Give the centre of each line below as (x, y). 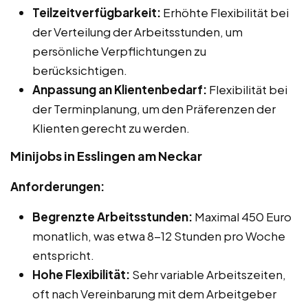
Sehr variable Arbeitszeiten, (208, 275)
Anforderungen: (57, 187)
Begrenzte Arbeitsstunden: (112, 217)
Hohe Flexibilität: (81, 275)
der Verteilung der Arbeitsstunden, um (137, 32)
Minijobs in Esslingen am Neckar (106, 156)
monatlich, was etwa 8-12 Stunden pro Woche (159, 236)
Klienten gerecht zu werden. (111, 128)
